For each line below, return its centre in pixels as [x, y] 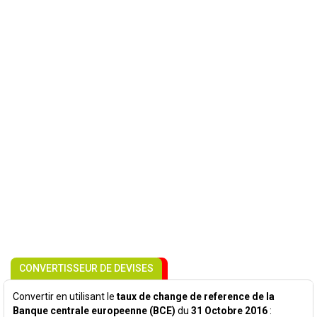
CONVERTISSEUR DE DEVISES [86, 268]
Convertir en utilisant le [65, 296]
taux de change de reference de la [196, 296]
